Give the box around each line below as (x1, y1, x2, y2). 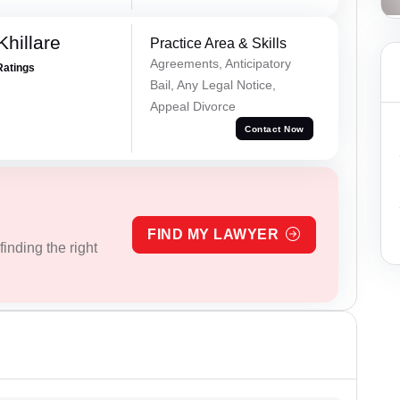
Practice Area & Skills (149, 36, 287, 52)
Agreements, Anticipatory (149, 56, 291, 71)
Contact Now (245, 123, 304, 134)
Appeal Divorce (149, 99, 236, 114)
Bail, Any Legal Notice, (149, 78, 276, 93)
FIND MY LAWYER (147, 227, 279, 243)
